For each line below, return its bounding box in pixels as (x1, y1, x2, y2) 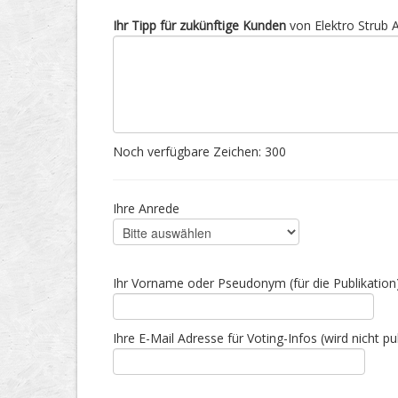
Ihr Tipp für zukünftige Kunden (113, 17, 286, 34)
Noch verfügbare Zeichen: (113, 143, 265, 160)
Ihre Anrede (113, 200, 179, 217)
